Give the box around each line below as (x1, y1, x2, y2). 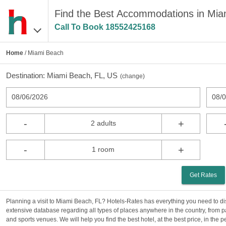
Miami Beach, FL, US (47, 71, 118, 80)
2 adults (90, 119, 116, 127)
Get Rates (190, 172, 217, 179)
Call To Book (54, 23, 105, 31)
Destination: (6, 71, 47, 80)
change (122, 73, 143, 80)
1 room (92, 145, 115, 153)
